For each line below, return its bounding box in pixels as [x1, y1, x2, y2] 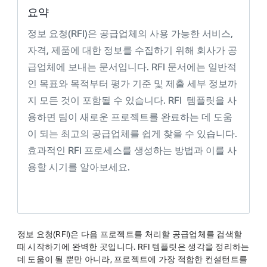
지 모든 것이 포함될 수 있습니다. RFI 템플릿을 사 [27, 95, 237, 105]
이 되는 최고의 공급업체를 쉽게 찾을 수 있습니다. [27, 128, 237, 139]
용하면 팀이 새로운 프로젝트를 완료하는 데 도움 [27, 111, 232, 122]
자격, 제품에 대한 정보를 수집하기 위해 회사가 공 [27, 45, 237, 55]
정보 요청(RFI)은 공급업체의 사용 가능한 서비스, [27, 28, 233, 39]
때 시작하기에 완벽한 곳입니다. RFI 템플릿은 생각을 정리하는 [17, 242, 250, 252]
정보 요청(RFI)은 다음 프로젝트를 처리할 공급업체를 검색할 [17, 229, 243, 239]
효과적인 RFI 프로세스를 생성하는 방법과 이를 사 [27, 145, 237, 156]
